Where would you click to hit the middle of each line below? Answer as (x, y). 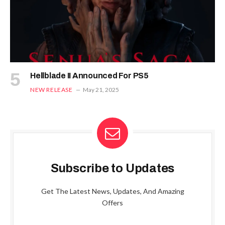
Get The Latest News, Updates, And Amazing (113, 191)
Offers (113, 202)
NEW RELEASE (51, 89)
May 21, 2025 (101, 89)
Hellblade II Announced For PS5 (89, 75)
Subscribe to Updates (113, 168)
